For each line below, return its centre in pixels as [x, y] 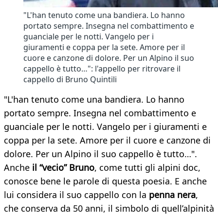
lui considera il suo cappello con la [76, 195]
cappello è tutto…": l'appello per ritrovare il [102, 69]
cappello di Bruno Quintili [70, 80]
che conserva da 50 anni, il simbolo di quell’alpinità [109, 209]
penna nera [172, 195]
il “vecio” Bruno [62, 168]
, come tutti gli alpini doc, [147, 168]
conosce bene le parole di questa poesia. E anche [105, 181]
